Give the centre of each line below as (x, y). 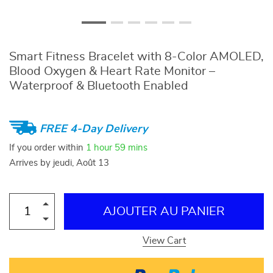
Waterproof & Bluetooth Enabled (99, 86)
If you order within (48, 147)
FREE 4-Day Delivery (94, 129)
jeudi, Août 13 (81, 163)
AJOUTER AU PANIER (164, 211)
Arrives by (31, 163)
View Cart (164, 241)
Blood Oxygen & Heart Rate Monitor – (112, 71)
